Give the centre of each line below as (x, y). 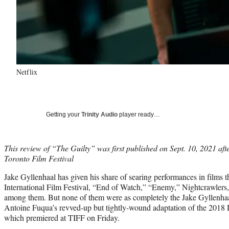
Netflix (27, 72)
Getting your (64, 114)
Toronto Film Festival (39, 158)
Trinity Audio (99, 114)
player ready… (139, 114)
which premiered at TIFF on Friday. (62, 217)
